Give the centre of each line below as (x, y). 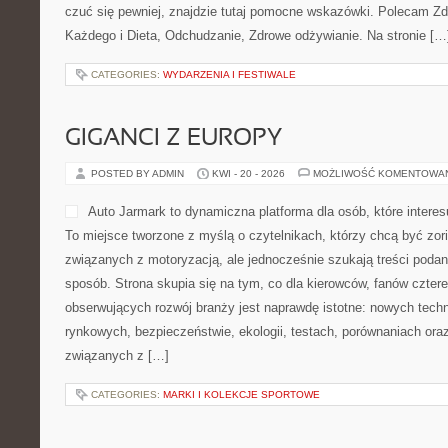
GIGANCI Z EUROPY (173, 139)
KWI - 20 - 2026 (248, 173)
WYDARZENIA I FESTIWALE (229, 74)
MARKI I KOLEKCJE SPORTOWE (241, 394)
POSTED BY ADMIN (139, 173)
